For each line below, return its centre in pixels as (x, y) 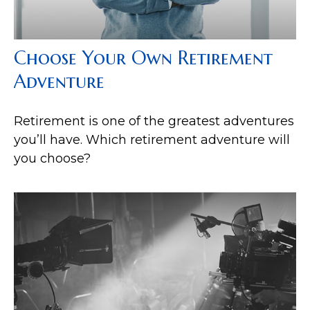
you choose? (52, 158)
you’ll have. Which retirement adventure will (152, 139)
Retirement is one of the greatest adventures (154, 121)
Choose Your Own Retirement (143, 58)
